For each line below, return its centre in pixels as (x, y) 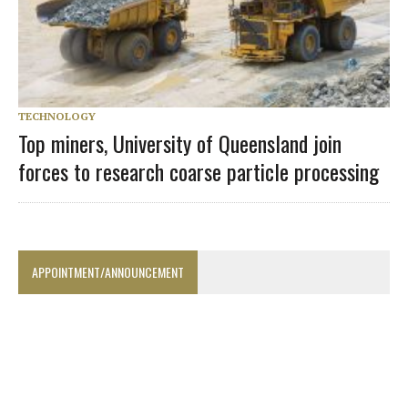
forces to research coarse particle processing (199, 172)
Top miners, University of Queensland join (180, 143)
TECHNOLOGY (57, 117)
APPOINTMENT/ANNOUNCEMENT (108, 272)
